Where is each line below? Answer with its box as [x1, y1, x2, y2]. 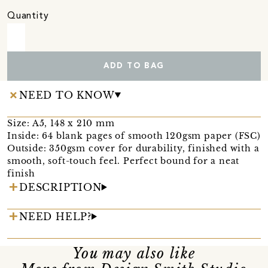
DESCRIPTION [19, 181, 102, 193]
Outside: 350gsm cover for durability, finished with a [7, 142, 260, 154]
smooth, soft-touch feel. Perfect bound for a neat [7, 155, 240, 166]
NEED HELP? [19, 210, 92, 223]
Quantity [7, 11, 49, 21]
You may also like [72, 245, 196, 262]
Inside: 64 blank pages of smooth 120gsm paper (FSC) [7, 130, 261, 141]
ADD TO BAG [103, 62, 165, 70]
